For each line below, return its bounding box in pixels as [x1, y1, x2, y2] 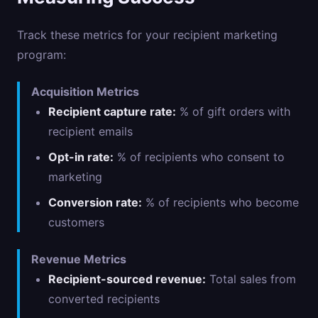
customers [48, 215, 104, 229]
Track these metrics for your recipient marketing [17, 28, 278, 42]
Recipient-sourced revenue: [48, 272, 206, 286]
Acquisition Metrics [31, 84, 139, 99]
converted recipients [48, 292, 160, 306]
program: [17, 48, 66, 62]
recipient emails [48, 124, 133, 138]
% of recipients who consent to [114, 150, 285, 164]
